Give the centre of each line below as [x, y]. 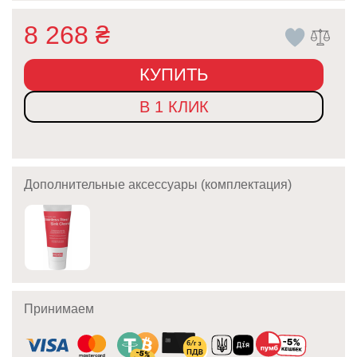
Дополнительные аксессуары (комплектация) [158, 185]
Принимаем [59, 309]
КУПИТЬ [174, 75]
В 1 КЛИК [174, 107]
